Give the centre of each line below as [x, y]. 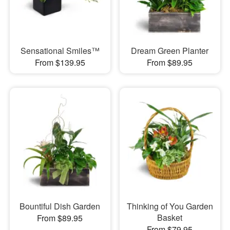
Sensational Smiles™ [60, 50]
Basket [170, 218]
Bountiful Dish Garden [60, 206]
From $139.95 [60, 62]
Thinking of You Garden [170, 206]
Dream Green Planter [170, 50]
